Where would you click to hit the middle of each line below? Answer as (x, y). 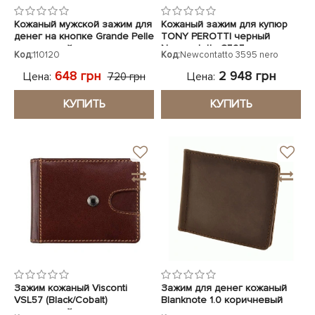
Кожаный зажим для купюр (224, 25)
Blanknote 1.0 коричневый (222, 300)
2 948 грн (245, 76)
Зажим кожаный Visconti (71, 288)
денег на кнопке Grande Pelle (84, 37)
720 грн (126, 76)
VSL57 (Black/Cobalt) (61, 300)
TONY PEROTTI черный (216, 37)
